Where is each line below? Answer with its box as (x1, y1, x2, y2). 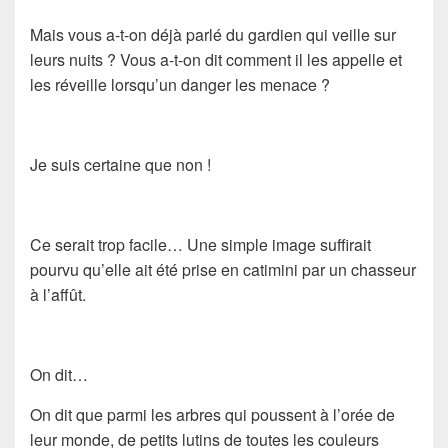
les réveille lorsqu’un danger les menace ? (30, 72, 330, 96)
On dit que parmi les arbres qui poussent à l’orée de (30, 402, 395, 426)
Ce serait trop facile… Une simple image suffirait (30, 232, 371, 256)
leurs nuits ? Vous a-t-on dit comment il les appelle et (30, 47, 402, 71)
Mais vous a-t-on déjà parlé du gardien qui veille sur (30, 22, 396, 46)
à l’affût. (30, 282, 86, 306)
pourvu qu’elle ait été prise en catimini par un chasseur (30, 257, 416, 281)
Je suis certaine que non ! (30, 152, 211, 176)
